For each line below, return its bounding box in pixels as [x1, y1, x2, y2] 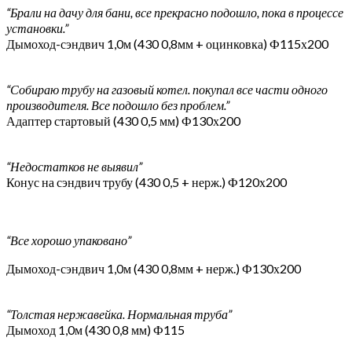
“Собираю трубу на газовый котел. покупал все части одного [6, 82, 328, 97]
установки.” [6, 20, 68, 35]
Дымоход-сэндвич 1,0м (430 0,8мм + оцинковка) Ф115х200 [6, 36, 328, 51]
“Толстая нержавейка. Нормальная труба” [6, 306, 232, 321]
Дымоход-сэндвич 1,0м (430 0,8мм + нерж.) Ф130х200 [6, 261, 301, 276]
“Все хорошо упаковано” [6, 233, 131, 247]
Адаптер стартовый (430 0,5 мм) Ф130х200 [6, 113, 240, 128]
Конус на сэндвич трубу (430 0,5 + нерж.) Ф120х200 [6, 174, 287, 189]
